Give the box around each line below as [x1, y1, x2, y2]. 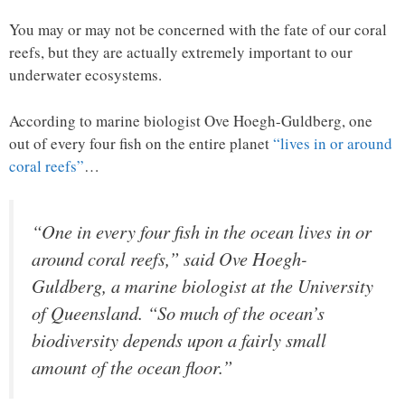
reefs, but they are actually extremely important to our [9, 42, 353, 63]
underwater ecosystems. [9, 64, 162, 86]
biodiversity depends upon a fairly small [32, 327, 326, 353]
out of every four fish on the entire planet [9, 132, 273, 154]
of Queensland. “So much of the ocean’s [32, 300, 325, 326]
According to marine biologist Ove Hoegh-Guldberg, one [9, 109, 372, 131]
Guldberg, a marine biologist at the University [32, 273, 373, 299]
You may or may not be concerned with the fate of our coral [9, 19, 387, 41]
